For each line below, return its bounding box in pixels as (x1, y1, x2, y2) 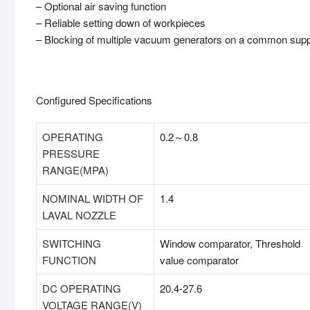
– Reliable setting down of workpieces (36, 15, 206, 30)
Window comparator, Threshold (160, 236, 300, 251)
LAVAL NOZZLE (42, 208, 116, 223)
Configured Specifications (36, 93, 152, 108)
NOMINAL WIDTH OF (42, 191, 143, 206)
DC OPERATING (42, 281, 121, 296)
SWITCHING (42, 236, 101, 251)
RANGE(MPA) (42, 163, 109, 178)
